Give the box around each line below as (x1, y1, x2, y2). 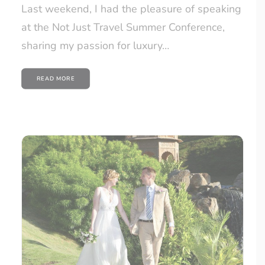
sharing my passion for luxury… (21, 38, 169, 53)
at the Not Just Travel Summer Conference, (21, 20, 225, 35)
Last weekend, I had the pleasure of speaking (21, 2, 241, 17)
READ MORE (36, 75, 75, 83)
